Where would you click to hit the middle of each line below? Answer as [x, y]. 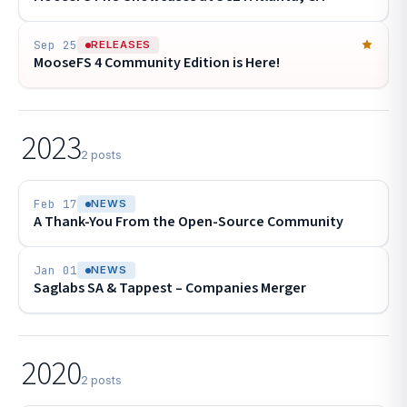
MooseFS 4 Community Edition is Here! [157, 63]
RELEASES [121, 45]
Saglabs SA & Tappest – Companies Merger [170, 288]
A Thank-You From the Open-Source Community [189, 222]
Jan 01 [55, 270]
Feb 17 [55, 204]
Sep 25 [55, 45]
